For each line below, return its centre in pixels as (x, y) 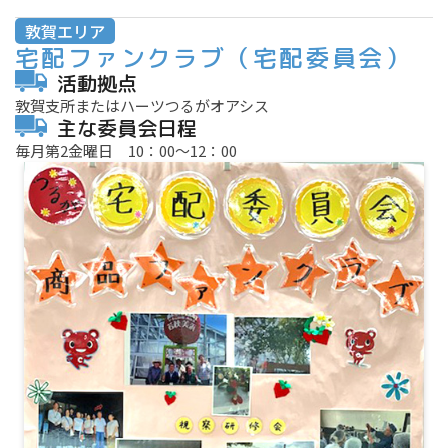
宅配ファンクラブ (121, 58)
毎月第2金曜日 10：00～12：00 (126, 151)
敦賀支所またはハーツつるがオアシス (142, 106)
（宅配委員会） (319, 58)
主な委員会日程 (127, 128)
